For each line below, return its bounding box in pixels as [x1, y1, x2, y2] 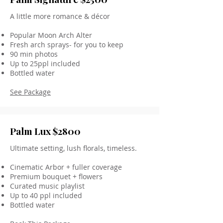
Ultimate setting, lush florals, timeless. [10, 143, 137, 153]
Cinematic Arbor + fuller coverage [10, 162, 122, 172]
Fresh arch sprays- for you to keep [10, 40, 123, 49]
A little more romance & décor [10, 11, 110, 21]
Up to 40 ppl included [10, 191, 82, 200]
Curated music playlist [10, 181, 85, 191]
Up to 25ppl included [10, 59, 80, 68]
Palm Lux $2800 [10, 124, 81, 137]
